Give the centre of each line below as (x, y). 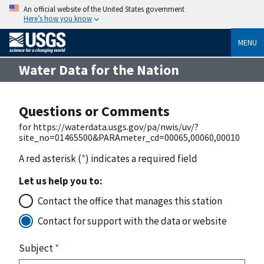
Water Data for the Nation (99, 70)
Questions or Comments (94, 111)
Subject (37, 248)
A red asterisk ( (50, 158)
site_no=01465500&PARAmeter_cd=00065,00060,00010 (129, 137)
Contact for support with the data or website (132, 221)
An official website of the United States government (104, 9)
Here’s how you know (58, 18)
